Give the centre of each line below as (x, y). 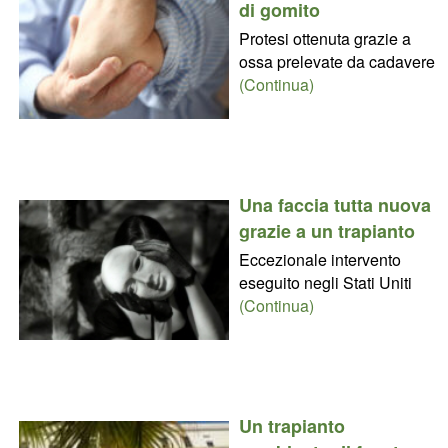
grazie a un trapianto (326, 230)
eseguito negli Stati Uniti (325, 282)
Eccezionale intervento (319, 259)
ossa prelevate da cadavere (336, 61)
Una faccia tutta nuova (334, 204)
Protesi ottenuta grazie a (324, 38)
